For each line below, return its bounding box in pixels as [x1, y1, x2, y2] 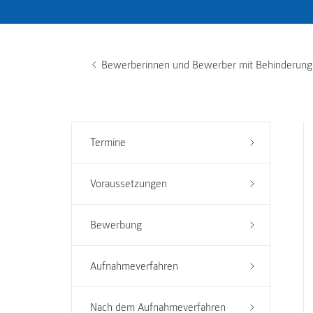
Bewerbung [89, 218, 142, 232]
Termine [89, 136, 126, 150]
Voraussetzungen [89, 177, 167, 191]
